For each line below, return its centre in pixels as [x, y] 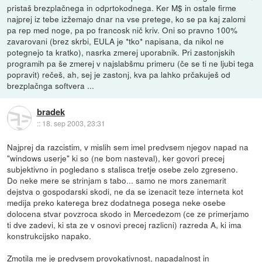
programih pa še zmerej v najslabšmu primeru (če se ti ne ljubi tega [131, 63]
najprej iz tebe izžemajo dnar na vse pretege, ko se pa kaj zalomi [127, 19]
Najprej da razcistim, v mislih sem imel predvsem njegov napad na [128, 147]
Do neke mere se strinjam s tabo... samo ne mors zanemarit [117, 180]
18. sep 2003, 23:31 [73, 123]
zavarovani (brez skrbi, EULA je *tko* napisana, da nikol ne [116, 41]
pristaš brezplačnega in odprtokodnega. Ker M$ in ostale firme [122, 8]
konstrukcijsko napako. [49, 236]
